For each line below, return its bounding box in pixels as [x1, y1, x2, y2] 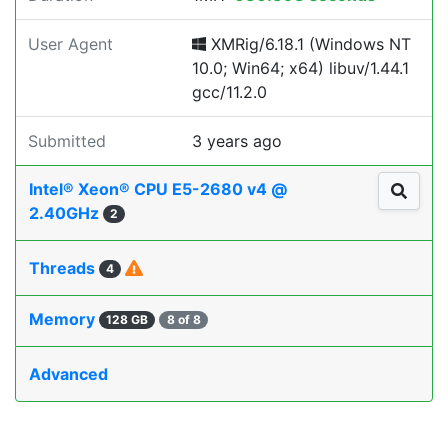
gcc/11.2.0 [192, 82, 267, 102]
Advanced [29, 364, 108, 384]
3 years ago [192, 131, 282, 151]
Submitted [28, 131, 106, 151]
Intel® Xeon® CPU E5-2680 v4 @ [29, 179, 287, 199]
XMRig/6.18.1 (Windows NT [206, 34, 411, 54]
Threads [29, 258, 99, 278]
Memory [29, 309, 99, 329]
